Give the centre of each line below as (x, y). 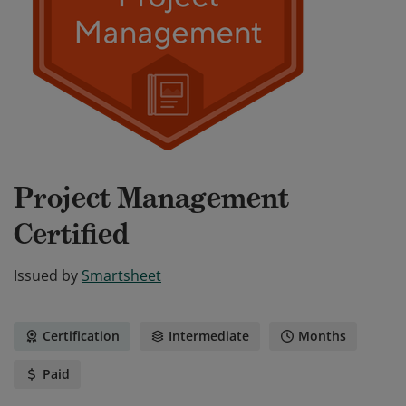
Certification (81, 336)
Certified (71, 234)
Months (322, 336)
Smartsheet (121, 275)
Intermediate (209, 336)
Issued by (46, 275)
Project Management (151, 198)
